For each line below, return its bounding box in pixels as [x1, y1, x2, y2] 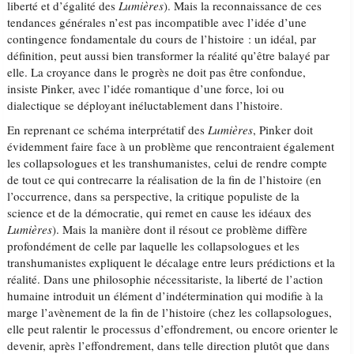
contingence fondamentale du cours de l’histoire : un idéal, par [7, 31, 317, 47]
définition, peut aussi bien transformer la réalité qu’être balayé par [7, 47, 330, 63]
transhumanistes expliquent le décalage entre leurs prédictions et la [7, 254, 336, 270]
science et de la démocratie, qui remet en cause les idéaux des [7, 205, 312, 220]
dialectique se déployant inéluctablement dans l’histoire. [7, 97, 284, 113]
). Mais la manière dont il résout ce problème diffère [52, 221, 308, 237]
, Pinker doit [253, 122, 314, 137]
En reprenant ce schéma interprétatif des [7, 122, 209, 137]
